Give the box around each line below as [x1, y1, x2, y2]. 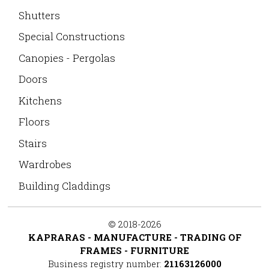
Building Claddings [18, 178, 110, 193]
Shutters [18, 8, 60, 22]
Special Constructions [18, 29, 125, 43]
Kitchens [18, 93, 62, 107]
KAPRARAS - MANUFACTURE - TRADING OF [28, 231, 241, 243]
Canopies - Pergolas [18, 50, 115, 65]
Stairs [18, 136, 47, 150]
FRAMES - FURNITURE [80, 244, 189, 256]
